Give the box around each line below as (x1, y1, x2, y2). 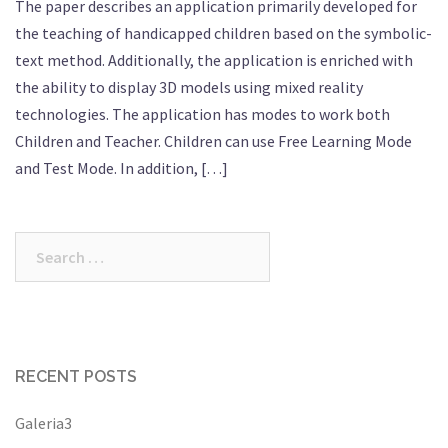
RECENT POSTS (15, 366, 137, 386)
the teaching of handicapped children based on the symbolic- (15, 22, 432, 43)
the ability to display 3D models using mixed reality (15, 76, 363, 97)
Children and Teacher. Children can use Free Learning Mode (15, 130, 412, 151)
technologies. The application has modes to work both (15, 103, 390, 124)
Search (15, 234, 64, 255)
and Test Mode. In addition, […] (15, 157, 228, 178)
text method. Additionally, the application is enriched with (15, 49, 413, 70)
